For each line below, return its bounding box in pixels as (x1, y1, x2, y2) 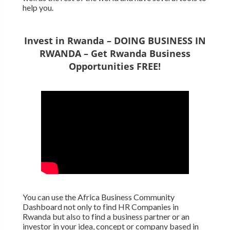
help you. (22, 2, 53, 12)
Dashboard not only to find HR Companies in (22, 201, 179, 212)
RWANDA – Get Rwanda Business (39, 47, 190, 60)
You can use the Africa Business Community (22, 191, 175, 202)
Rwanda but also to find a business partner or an (22, 211, 189, 221)
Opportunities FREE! (69, 60, 161, 72)
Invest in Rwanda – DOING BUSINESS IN (24, 34, 206, 47)
